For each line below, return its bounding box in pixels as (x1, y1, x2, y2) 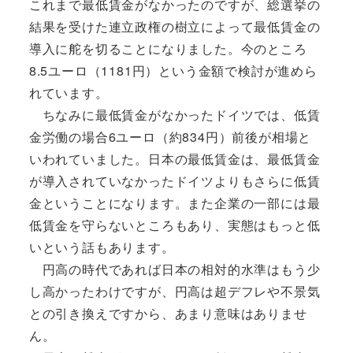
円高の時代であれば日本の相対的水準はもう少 (28, 260, 321, 279)
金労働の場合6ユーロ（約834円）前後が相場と (28, 128, 312, 147)
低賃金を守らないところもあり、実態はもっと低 (28, 216, 321, 235)
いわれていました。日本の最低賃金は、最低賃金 (28, 150, 321, 169)
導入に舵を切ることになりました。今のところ (28, 39, 307, 58)
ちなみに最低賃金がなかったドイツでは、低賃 (28, 106, 321, 124)
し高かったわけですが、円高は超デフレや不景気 (28, 282, 321, 301)
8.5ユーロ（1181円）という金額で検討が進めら (28, 61, 318, 80)
